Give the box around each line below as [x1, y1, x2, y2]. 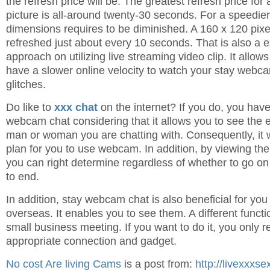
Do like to [6, 101, 54, 113]
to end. [6, 171, 39, 183]
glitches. [6, 78, 46, 90]
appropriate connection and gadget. [6, 235, 177, 247]
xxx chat [54, 101, 98, 113]
